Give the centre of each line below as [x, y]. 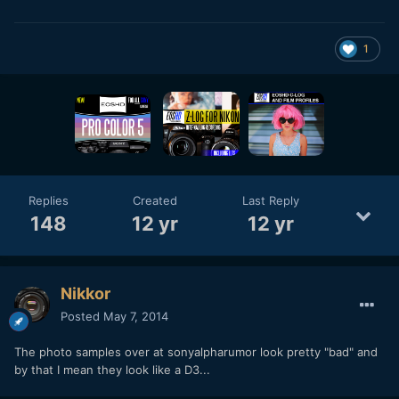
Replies [48, 201]
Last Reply [271, 201]
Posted [82, 316]
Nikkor [85, 293]
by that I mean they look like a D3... [112, 369]
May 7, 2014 [136, 316]
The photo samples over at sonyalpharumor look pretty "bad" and [196, 351]
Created [155, 201]
